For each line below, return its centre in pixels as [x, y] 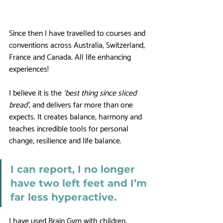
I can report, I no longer [74, 169]
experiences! [30, 69]
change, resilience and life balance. [65, 141]
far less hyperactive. [65, 197]
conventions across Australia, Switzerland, [78, 45]
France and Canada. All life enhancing [71, 57]
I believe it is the [36, 93]
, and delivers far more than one [82, 105]
